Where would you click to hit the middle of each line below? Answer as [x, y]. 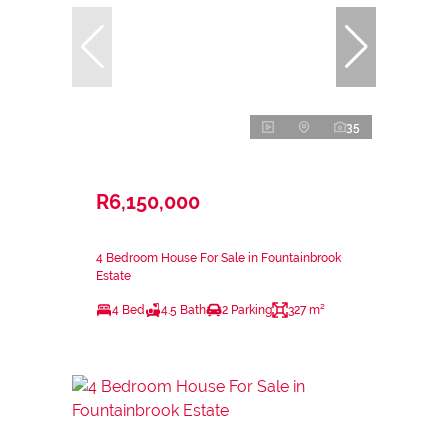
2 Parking [247, 309]
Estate [113, 275]
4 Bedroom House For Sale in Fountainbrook [218, 257]
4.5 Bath [183, 309]
